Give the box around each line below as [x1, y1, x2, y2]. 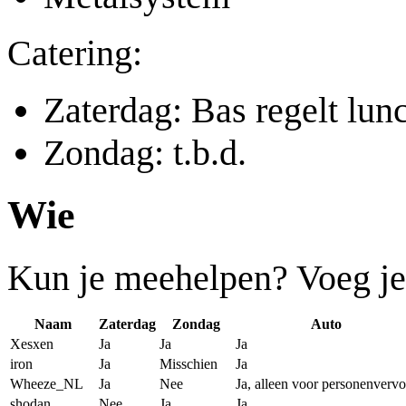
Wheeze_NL [10, 375, 83, 391]
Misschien [159, 355, 217, 372]
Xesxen [10, 335, 53, 352]
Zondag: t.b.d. [43, 131, 246, 173]
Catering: [7, 32, 142, 73]
